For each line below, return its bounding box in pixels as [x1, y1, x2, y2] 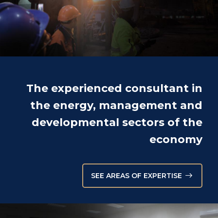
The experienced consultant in [26, 81, 202, 95]
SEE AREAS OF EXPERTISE [91, 171, 182, 180]
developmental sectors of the [32, 115, 202, 129]
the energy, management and [30, 98, 202, 112]
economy [149, 132, 202, 146]
